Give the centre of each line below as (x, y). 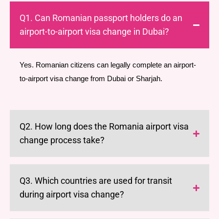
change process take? (62, 140)
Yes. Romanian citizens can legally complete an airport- (108, 65)
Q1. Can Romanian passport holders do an (101, 18)
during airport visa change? (72, 194)
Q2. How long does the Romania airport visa (104, 126)
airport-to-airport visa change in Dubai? (94, 32)
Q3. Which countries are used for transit (96, 181)
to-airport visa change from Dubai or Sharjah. (91, 79)
